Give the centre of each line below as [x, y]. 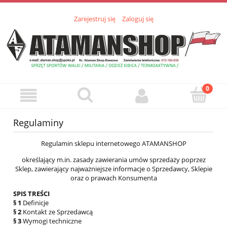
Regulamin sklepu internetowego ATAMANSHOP [113, 144]
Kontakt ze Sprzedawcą [57, 212]
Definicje [35, 203]
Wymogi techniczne [51, 221]
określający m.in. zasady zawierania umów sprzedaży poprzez [113, 160]
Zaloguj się [138, 19]
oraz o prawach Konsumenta [113, 178]
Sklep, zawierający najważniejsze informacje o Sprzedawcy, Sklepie [113, 169]
